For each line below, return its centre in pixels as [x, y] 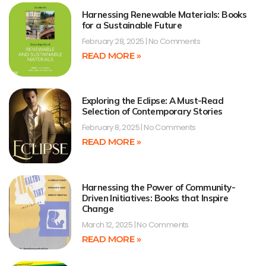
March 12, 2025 [108, 224]
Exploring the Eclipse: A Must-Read [153, 101]
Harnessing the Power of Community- [159, 187]
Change [97, 208]
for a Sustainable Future [132, 26]
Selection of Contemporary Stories [152, 112]
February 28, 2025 [113, 42]
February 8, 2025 [111, 128]
